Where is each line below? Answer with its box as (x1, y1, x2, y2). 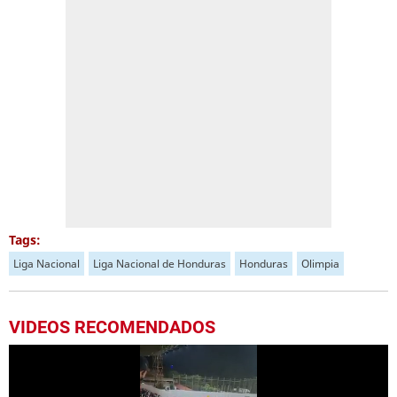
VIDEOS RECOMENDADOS (9, 316, 215, 338)
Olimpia (301, 256, 339, 271)
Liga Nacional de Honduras (93, 256, 226, 271)
